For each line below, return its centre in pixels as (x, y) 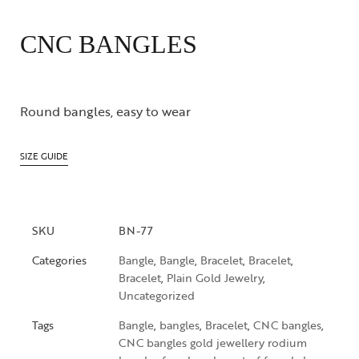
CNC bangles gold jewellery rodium (213, 343)
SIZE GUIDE (44, 156)
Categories (59, 260)
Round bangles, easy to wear (105, 112)
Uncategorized (157, 296)
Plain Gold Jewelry (215, 278)
